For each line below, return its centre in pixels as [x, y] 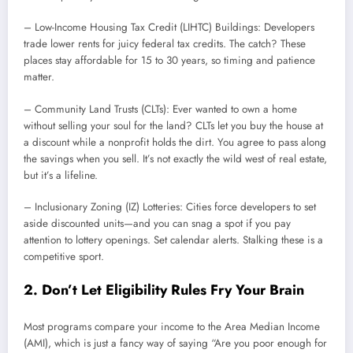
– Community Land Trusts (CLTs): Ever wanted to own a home [160, 109]
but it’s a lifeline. [61, 175]
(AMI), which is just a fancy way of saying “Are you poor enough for [175, 344]
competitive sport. [64, 256]
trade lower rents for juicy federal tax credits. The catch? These [165, 44]
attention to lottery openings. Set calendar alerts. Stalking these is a [173, 240]
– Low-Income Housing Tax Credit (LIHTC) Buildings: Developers [169, 28]
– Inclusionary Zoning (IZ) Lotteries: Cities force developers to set [170, 206]
